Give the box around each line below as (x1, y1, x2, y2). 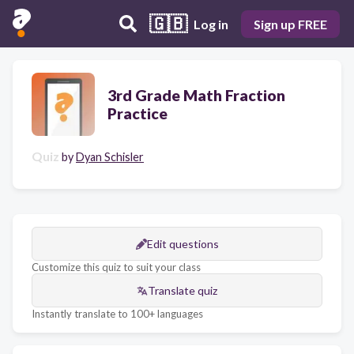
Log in (194, 16, 228, 32)
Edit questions (146, 237, 219, 250)
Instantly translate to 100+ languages (32, 307, 203, 320)
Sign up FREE (254, 16, 327, 32)
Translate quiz (148, 284, 217, 297)
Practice (107, 104, 168, 122)
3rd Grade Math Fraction (107, 86, 285, 104)
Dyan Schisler (76, 150, 144, 164)
